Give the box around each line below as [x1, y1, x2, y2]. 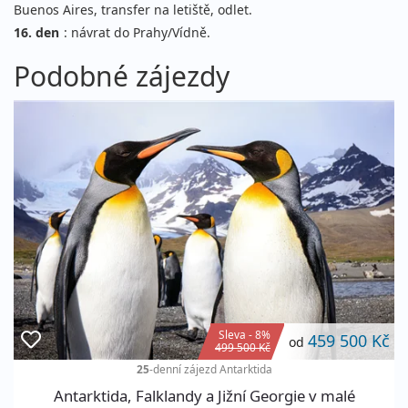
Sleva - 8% [219, 327, 270, 342]
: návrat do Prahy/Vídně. [64, 24, 210, 42]
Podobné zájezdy [14, 57, 229, 96]
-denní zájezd [148, 362, 219, 377]
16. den [14, 24, 59, 42]
